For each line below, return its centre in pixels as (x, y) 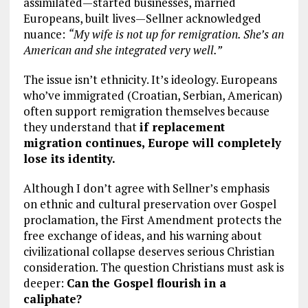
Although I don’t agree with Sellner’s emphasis (146, 188)
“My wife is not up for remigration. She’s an (176, 34)
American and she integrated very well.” (122, 50)
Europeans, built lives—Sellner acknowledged (142, 19)
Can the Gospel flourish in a (146, 283)
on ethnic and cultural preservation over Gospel (150, 204)
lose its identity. (69, 159)
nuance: (45, 34)
